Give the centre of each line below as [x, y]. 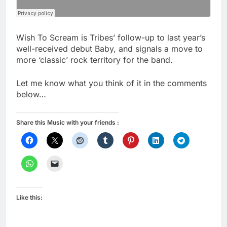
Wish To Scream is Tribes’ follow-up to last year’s [111, 38]
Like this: [29, 198]
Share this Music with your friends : [68, 123]
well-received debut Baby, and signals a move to [109, 49]
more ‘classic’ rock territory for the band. [94, 60]
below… [31, 94]
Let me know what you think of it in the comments [111, 83]
